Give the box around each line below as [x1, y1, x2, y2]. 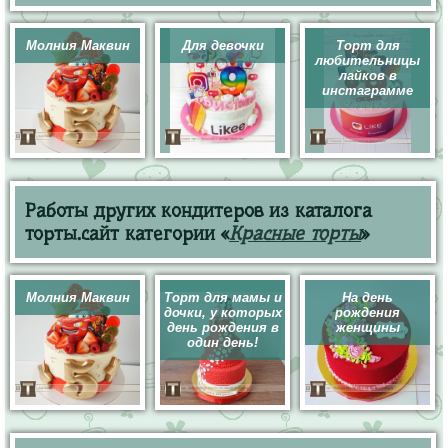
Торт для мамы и [163, 290, 282, 305]
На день [342, 290, 393, 305]
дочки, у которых [163, 305, 282, 320]
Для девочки [181, 38, 264, 53]
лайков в [338, 68, 397, 83]
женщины [335, 320, 400, 335]
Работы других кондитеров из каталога [25, 199, 372, 222]
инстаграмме [322, 83, 413, 98]
